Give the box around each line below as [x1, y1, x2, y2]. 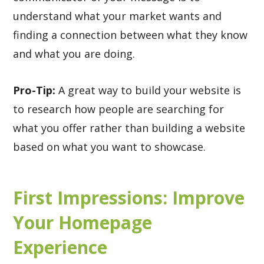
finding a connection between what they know [13, 28, 248, 42]
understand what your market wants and [13, 9, 222, 23]
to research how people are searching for [13, 102, 225, 116]
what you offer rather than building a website [13, 121, 246, 135]
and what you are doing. [13, 47, 138, 61]
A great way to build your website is [58, 83, 242, 97]
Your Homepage [13, 210, 153, 235]
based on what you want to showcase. [13, 140, 209, 154]
